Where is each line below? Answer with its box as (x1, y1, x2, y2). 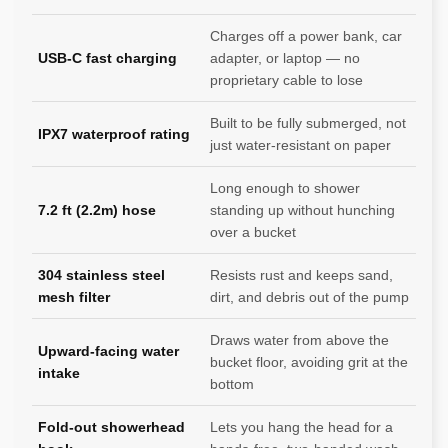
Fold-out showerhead (38, 419, 185, 436)
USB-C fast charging (38, 50, 177, 67)
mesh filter (38, 289, 110, 306)
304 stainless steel (38, 267, 165, 284)
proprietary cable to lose (210, 72, 363, 89)
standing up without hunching (210, 202, 395, 219)
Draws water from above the (210, 332, 389, 349)
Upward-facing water (38, 343, 179, 360)
